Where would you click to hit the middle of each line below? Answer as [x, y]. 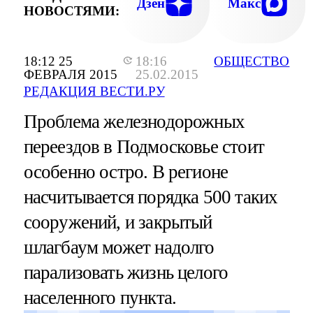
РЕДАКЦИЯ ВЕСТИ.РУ [94, 92]
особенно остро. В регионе [126, 172]
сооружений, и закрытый [118, 223]
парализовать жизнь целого [126, 273]
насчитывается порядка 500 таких [151, 197]
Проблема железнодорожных [134, 122]
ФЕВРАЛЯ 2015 [70, 75]
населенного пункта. [100, 298]
